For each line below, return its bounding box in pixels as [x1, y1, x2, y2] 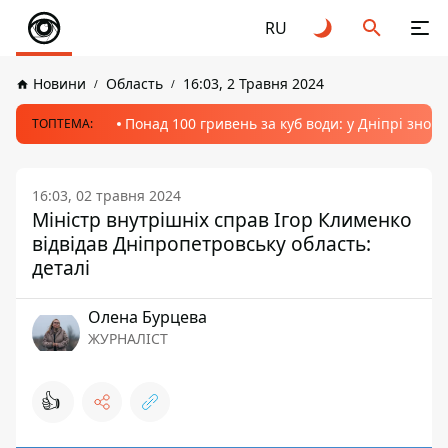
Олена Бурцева [88, 306, 207, 328]
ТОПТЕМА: [32, 115, 93, 132]
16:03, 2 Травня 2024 [183, 74, 324, 93]
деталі [32, 254, 90, 281]
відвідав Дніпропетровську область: [32, 230, 371, 257]
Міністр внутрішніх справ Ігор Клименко [32, 206, 412, 233]
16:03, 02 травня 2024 [32, 186, 181, 205]
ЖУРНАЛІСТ [88, 329, 168, 348]
